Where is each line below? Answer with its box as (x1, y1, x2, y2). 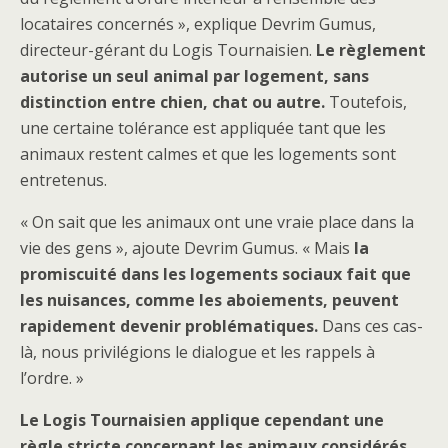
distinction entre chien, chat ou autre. (20, 91, 325, 113)
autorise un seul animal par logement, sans (20, 65, 369, 87)
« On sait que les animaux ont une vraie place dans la (20, 211, 414, 233)
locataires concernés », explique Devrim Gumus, (20, 13, 376, 35)
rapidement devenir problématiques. (20, 315, 318, 337)
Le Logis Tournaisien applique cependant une (20, 409, 384, 431)
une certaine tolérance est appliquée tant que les (20, 117, 386, 139)
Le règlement (316, 39, 426, 61)
